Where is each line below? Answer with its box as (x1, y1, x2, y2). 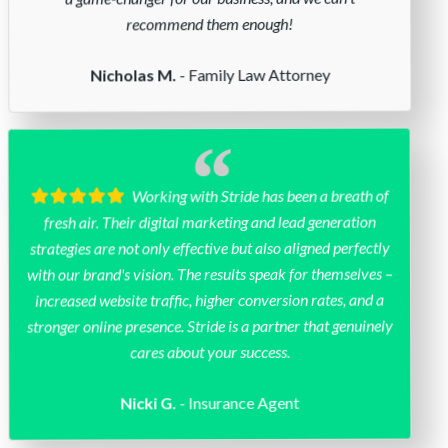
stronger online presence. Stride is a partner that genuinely (26, 314, 393, 334)
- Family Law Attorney (175, 63, 330, 83)
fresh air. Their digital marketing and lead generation (43, 210, 376, 230)
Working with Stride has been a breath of (125, 184, 389, 204)
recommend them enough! (126, 12, 294, 32)
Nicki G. (120, 391, 177, 411)
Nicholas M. (89, 63, 176, 83)
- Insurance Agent (176, 391, 300, 411)
